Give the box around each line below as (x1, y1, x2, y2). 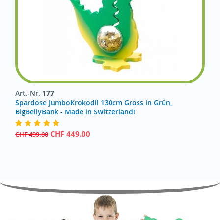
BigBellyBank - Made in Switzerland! (15, 107, 135, 116)
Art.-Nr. (15, 88, 42, 98)
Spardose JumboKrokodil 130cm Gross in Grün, (15, 98, 172, 107)
